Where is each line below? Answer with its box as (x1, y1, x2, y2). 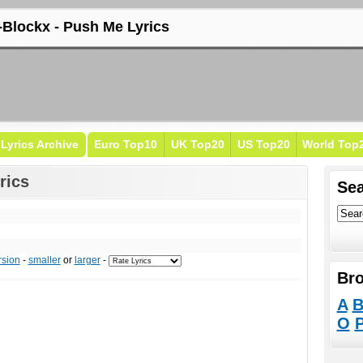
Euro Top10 (93, 138, 157, 151)
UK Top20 (170, 138, 224, 151)
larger (74, 254, 100, 266)
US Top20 (237, 138, 290, 151)
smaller (28, 254, 61, 266)
